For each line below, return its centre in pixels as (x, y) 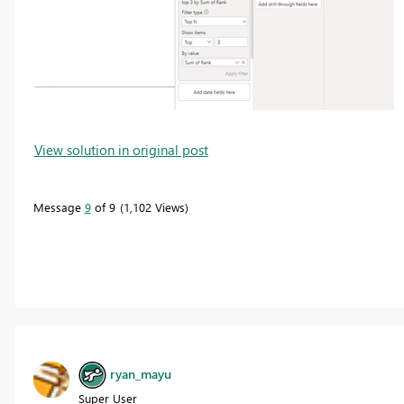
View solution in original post (121, 149)
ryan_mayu (140, 373)
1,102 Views (154, 207)
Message (59, 207)
